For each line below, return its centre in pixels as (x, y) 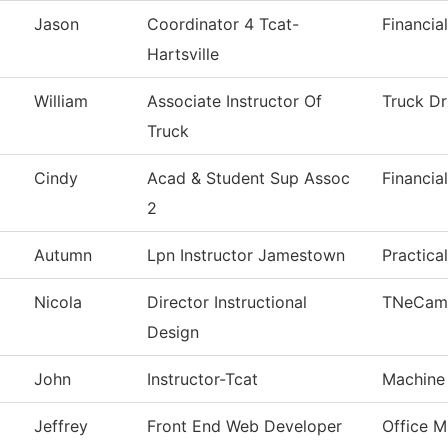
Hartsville (183, 54)
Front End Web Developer (244, 426)
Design (173, 332)
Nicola (58, 302)
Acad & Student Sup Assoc (248, 178)
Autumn (63, 255)
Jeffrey (61, 426)
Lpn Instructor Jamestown (246, 255)
